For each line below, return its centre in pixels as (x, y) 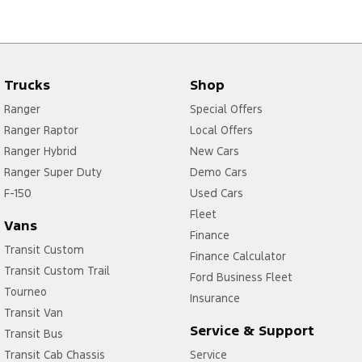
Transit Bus (34, 334)
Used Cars (216, 194)
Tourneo (25, 292)
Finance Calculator (238, 257)
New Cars (214, 152)
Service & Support (252, 331)
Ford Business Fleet (241, 278)
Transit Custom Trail (57, 271)
